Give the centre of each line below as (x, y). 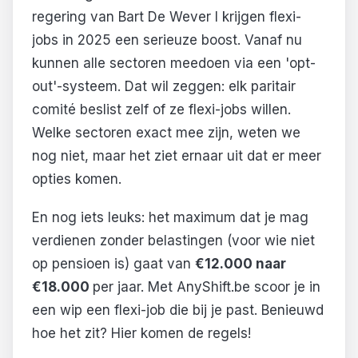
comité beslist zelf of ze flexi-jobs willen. (161, 110)
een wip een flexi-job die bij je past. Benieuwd (178, 310)
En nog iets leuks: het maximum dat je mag (170, 218)
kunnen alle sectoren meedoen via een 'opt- (174, 64)
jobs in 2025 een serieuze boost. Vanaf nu (167, 40)
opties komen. (77, 179)
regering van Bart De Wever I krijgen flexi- (167, 17)
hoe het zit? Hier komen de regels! (141, 334)
